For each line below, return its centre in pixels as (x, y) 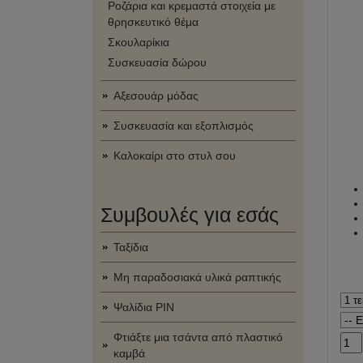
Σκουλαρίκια (139, 42)
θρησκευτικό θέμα (153, 22)
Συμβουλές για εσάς (190, 215)
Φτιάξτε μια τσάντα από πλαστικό (198, 337)
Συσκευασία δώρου (157, 62)
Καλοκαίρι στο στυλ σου (175, 156)
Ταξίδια (131, 247)
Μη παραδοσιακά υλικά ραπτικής (197, 277)
